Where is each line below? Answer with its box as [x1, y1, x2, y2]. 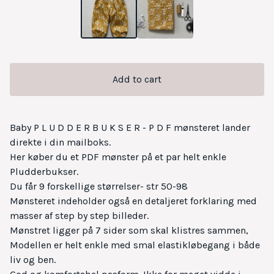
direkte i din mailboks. [10, 136, 111, 149]
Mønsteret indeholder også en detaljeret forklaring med [10, 195, 257, 207]
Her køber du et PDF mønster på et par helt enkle [10, 151, 226, 163]
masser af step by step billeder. [10, 210, 149, 222]
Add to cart [113, 73, 161, 86]
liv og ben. [10, 254, 56, 266]
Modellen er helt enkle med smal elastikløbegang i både [10, 239, 260, 251]
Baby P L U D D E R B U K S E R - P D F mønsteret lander [10, 122, 250, 134]
